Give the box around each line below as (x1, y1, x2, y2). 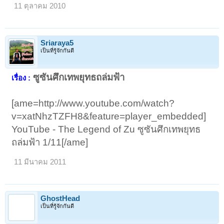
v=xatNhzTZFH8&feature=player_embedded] (11, 110, 206, 121)
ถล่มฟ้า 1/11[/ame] (11, 136, 88, 147)
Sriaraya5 (40, 38, 73, 47)
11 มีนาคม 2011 (14, 157, 66, 166)
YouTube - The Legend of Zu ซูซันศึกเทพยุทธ (11, 123, 201, 134)
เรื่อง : (11, 73, 31, 82)
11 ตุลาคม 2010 (14, 2, 66, 10)
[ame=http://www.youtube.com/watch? (11, 97, 175, 108)
